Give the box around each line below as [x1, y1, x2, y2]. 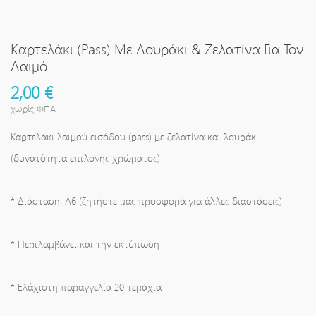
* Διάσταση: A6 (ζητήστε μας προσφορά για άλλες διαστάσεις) [11, 193, 282, 207]
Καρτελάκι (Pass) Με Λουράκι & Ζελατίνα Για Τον [11, 38, 304, 58]
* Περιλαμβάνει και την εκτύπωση [11, 236, 159, 250]
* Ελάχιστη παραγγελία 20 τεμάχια [11, 279, 162, 293]
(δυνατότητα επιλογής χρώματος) [11, 150, 160, 164]
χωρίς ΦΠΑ [11, 102, 56, 114]
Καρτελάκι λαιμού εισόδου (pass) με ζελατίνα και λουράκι [11, 129, 259, 143]
